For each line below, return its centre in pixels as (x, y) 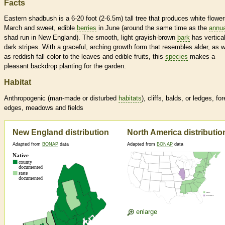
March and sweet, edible (40, 28)
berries (87, 28)
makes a (201, 57)
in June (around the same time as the (153, 28)
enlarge (146, 212)
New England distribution (61, 133)
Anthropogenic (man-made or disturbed (61, 98)
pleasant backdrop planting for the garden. (65, 66)
